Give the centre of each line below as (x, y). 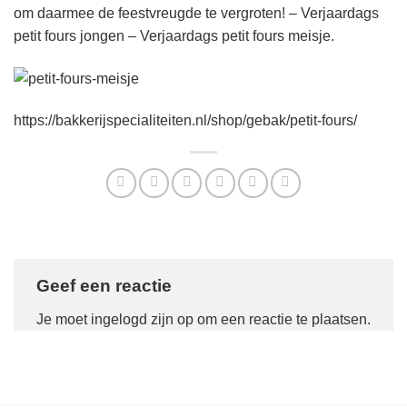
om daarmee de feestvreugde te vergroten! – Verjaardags (196, 14)
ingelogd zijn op (142, 320)
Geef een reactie (106, 285)
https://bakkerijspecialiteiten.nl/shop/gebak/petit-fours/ (185, 120)
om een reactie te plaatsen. (282, 320)
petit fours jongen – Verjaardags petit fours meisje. (174, 36)
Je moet (64, 320)
